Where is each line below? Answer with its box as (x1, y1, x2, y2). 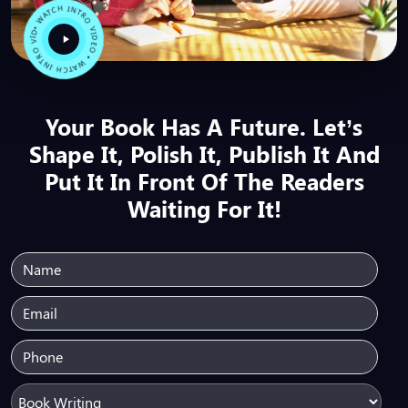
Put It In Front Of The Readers (44, 166, 364, 197)
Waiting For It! (127, 193, 281, 224)
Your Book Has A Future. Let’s (46, 111, 362, 142)
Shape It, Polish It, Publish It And (28, 138, 380, 169)
